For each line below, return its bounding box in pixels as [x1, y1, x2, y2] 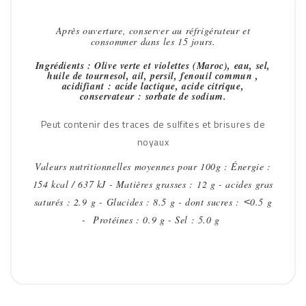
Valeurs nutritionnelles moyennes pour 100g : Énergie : [35, 160, 271, 173]
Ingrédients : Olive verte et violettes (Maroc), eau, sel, [35, 59, 271, 72]
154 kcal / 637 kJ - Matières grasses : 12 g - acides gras [32, 178, 274, 191]
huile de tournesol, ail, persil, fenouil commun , [47, 69, 259, 83]
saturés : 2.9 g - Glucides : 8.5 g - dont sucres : [33, 195, 244, 208]
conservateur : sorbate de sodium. [79, 89, 227, 103]
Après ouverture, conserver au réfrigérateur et [55, 24, 251, 37]
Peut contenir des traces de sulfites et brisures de [40, 117, 266, 131]
